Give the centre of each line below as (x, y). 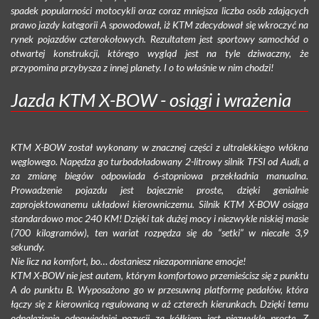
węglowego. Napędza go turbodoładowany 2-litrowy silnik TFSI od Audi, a (159, 161)
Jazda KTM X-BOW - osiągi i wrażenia (151, 99)
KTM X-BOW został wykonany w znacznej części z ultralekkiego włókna (159, 147)
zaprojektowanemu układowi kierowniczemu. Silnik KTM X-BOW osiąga (159, 204)
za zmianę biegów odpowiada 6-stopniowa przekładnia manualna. (159, 175)
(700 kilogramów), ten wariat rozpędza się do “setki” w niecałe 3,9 (159, 232)
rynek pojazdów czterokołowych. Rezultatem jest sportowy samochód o (159, 38)
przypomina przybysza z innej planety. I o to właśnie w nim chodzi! (142, 67)
